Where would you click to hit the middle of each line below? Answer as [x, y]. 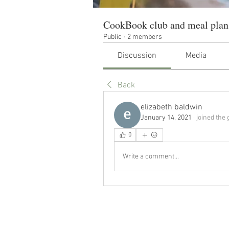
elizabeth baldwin [171, 107]
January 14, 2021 [166, 118]
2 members [145, 37]
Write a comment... [151, 156]
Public [112, 37]
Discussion [137, 56]
